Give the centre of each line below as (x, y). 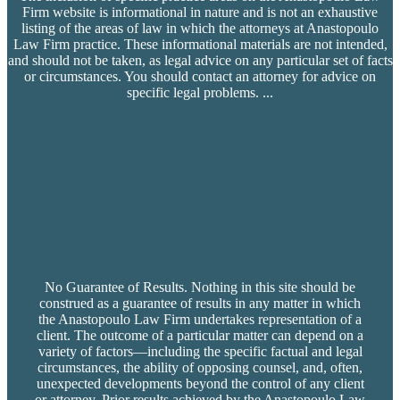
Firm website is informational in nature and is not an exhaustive (200, 12)
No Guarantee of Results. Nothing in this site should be (200, 287)
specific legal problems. (193, 93)
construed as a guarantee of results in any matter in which (200, 304)
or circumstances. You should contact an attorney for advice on (200, 77)
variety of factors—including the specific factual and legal (200, 352)
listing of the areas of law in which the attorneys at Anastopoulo (200, 29)
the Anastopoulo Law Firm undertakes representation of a (200, 320)
